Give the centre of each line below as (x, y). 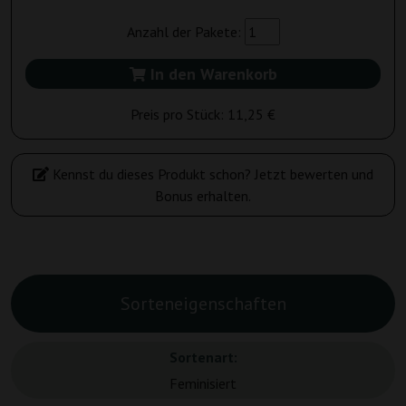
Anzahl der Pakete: (185, 32)
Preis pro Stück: (179, 115)
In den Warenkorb (211, 74)
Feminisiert (203, 384)
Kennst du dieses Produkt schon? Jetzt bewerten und (211, 174)
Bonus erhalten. (203, 196)
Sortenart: (203, 358)
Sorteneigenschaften (203, 304)
